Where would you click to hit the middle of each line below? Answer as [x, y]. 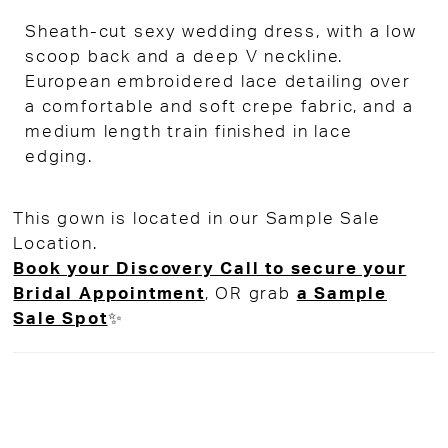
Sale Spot [60, 319]
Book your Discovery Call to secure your [210, 269]
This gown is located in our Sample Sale [197, 219]
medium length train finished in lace [189, 131]
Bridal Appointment [109, 294]
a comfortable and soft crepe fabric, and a [219, 106]
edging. [59, 156]
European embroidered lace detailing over [218, 81]
